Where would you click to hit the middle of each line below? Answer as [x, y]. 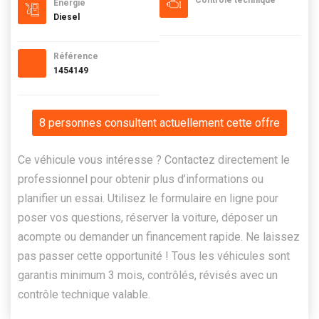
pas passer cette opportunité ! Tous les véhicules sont [154, 256]
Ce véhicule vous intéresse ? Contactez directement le [154, 160]
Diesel [67, 17]
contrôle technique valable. [84, 294]
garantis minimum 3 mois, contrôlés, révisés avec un [148, 275]
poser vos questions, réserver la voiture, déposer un [148, 218]
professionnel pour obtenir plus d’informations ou [141, 179]
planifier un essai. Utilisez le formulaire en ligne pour [148, 198]
